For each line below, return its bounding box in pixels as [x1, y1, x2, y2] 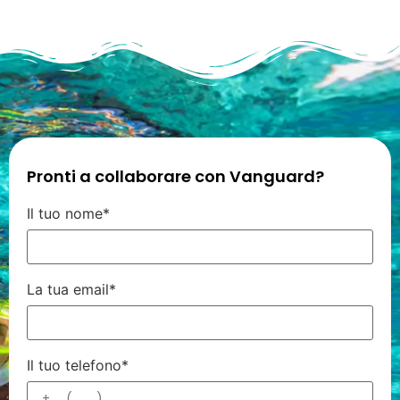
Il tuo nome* [27, 204, 110, 223]
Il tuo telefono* [27, 356, 129, 375]
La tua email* [27, 280, 116, 299]
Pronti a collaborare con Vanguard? [27, 165, 324, 188]
